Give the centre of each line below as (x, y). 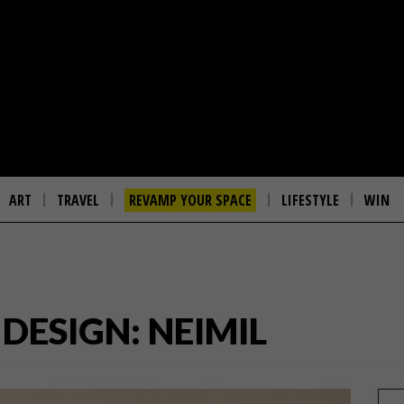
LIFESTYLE (310, 200)
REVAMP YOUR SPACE (190, 200)
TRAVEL (78, 200)
